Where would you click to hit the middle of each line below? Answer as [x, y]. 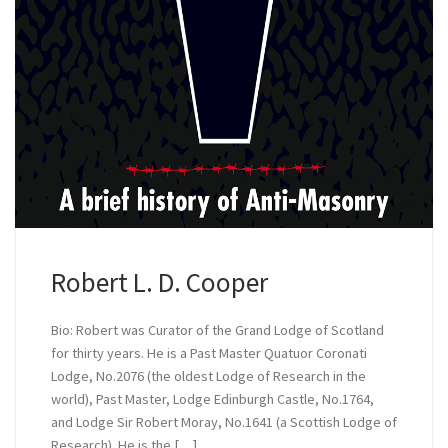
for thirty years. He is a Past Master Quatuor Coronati [208, 352]
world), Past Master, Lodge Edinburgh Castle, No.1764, [212, 398]
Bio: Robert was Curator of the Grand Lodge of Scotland [217, 329]
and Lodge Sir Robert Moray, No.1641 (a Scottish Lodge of [223, 421]
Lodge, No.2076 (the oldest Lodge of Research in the [208, 375]
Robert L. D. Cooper [159, 281]
